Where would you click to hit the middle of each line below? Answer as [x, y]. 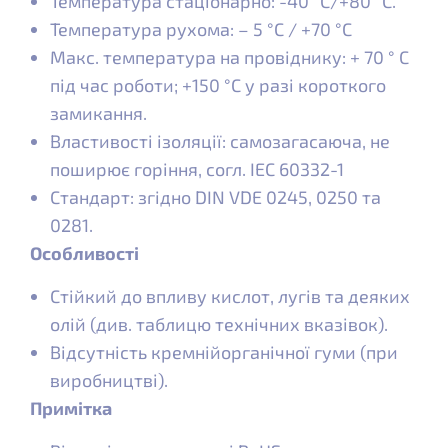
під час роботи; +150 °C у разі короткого [218, 85]
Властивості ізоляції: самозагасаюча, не [220, 141]
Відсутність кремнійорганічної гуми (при [224, 352]
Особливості [84, 253]
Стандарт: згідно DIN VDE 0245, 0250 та [215, 197]
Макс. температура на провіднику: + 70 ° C [229, 57]
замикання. [98, 113]
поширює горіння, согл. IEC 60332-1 [197, 169]
